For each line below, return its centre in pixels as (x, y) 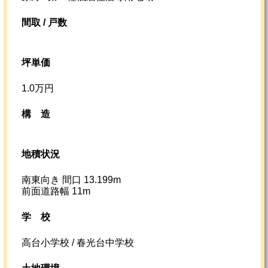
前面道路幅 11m (56, 191)
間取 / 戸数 (44, 23)
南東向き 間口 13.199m (71, 180)
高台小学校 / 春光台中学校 (78, 243)
